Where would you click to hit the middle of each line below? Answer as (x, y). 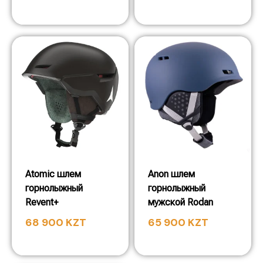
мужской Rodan (181, 202)
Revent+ (42, 202)
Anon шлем (171, 174)
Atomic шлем (53, 174)
